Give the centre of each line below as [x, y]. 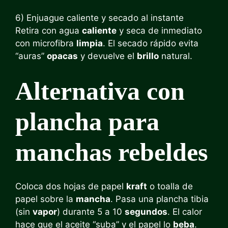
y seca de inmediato [159, 31]
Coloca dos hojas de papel [71, 186]
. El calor [185, 212]
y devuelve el [107, 56]
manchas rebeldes [111, 152]
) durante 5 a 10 [91, 212]
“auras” [31, 56]
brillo [148, 56]
